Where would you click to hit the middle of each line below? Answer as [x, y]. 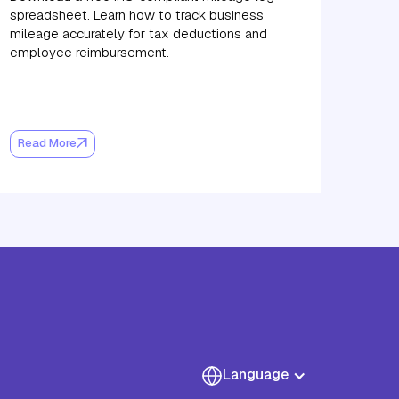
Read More [47, 143]
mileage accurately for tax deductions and [138, 33]
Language [255, 374]
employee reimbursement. [89, 52]
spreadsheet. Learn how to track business [136, 14]
